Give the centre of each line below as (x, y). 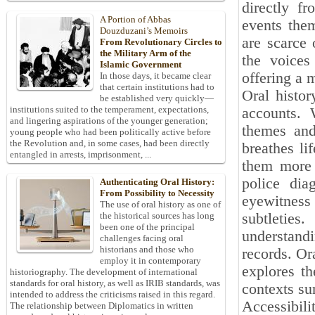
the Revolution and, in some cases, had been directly (110, 143)
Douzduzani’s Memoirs (144, 31)
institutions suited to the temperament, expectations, (109, 110)
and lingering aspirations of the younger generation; (109, 121)
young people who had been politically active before (110, 132)
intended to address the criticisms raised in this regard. (112, 295)
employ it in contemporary (150, 261)
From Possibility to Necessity (157, 193)
